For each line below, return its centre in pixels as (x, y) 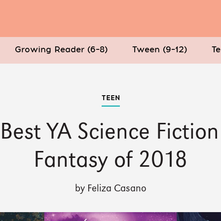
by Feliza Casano (110, 189)
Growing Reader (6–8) (61, 50)
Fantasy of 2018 (110, 161)
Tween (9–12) (160, 50)
